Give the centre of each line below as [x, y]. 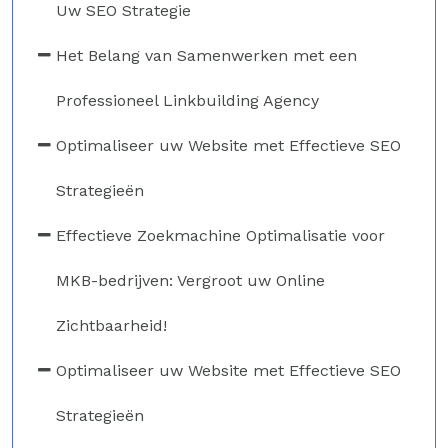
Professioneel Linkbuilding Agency [187, 100]
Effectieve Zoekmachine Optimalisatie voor [220, 235]
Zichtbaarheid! [111, 325]
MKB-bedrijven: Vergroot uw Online [190, 280]
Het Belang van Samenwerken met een [206, 55]
